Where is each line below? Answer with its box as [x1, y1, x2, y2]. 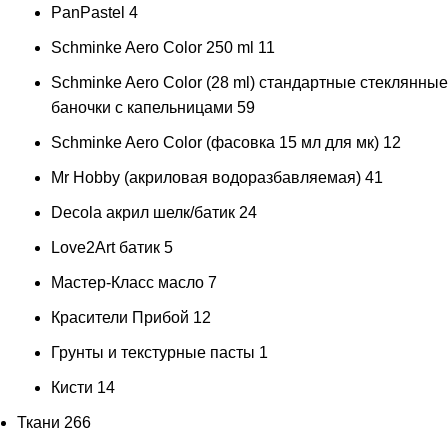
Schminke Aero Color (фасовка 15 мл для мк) [51, 134, 379, 152]
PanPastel [51, 4, 125, 22]
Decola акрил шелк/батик [51, 204, 235, 222]
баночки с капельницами [51, 99, 233, 117]
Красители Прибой [51, 309, 189, 327]
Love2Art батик [51, 239, 160, 257]
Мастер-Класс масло [51, 274, 204, 292]
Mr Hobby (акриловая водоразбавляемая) [51, 169, 361, 187]
